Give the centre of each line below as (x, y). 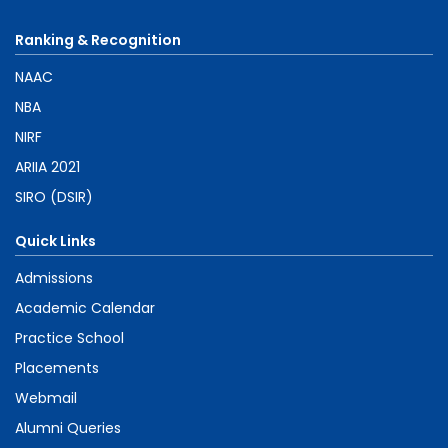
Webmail (46, 397)
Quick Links (55, 240)
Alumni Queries (68, 427)
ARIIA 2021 (47, 166)
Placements (57, 367)
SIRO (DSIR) (54, 196)
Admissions (54, 277)
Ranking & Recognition (98, 39)
